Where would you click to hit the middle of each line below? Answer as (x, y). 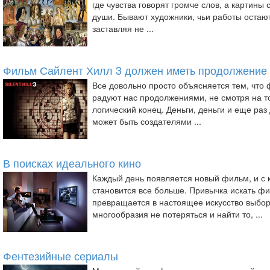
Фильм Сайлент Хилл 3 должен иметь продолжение (135, 70)
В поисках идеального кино (72, 163)
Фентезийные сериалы (61, 256)
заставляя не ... (123, 28)
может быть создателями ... (147, 121)
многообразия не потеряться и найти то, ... (177, 214)
